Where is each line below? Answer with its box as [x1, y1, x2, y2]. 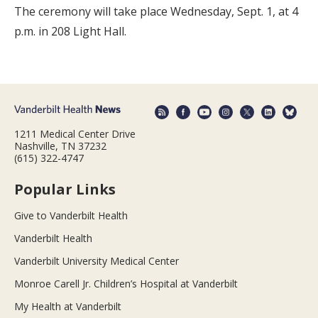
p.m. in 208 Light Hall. [14, 23, 126, 40]
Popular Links [14, 179, 116, 199]
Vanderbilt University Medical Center [14, 253, 179, 268]
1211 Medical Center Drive [14, 126, 136, 141]
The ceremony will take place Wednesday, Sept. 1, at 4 [14, 4, 298, 20]
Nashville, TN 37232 [14, 138, 106, 153]
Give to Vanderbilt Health [14, 208, 128, 222]
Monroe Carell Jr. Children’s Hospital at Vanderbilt [14, 276, 238, 290]
